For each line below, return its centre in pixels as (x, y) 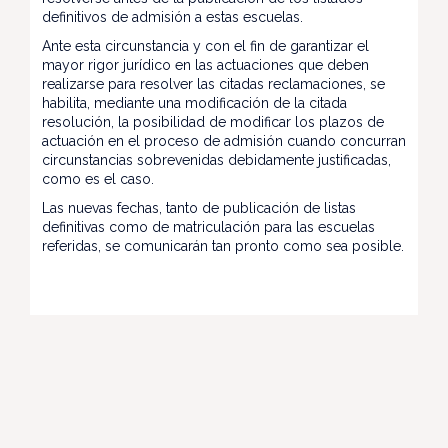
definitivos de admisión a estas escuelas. (174, 16)
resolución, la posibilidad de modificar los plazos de (213, 121)
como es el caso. (98, 178)
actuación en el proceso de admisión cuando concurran (224, 140)
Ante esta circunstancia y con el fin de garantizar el (205, 45)
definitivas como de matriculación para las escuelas (208, 226)
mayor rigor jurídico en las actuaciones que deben (205, 64)
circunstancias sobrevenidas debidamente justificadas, (216, 159)
